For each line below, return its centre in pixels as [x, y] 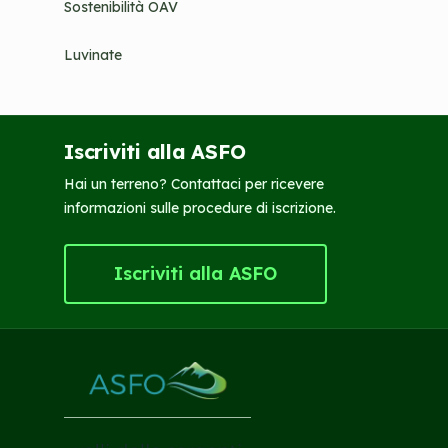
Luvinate [93, 55]
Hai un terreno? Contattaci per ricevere [194, 184]
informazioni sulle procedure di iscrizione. [200, 208]
